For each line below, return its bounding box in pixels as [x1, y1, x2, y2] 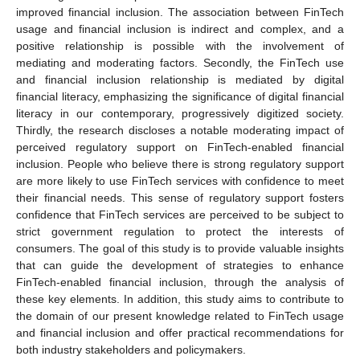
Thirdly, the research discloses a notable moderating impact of [16, 123, 344, 137]
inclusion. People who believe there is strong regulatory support [16, 157, 344, 170]
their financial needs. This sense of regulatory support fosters [16, 190, 344, 204]
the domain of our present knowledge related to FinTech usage [16, 309, 344, 322]
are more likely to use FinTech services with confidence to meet [16, 174, 344, 187]
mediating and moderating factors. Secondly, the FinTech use [16, 55, 344, 69]
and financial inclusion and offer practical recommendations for [16, 325, 344, 339]
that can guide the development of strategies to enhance [16, 258, 344, 272]
